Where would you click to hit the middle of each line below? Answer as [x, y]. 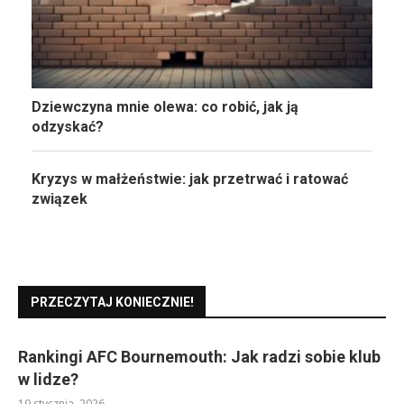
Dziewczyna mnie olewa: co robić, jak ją [165, 107]
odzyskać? [68, 127]
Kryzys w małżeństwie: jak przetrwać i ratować [190, 179]
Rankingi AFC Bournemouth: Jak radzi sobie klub [199, 357]
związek [60, 199]
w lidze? [48, 380]
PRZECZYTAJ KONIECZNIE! [112, 303]
